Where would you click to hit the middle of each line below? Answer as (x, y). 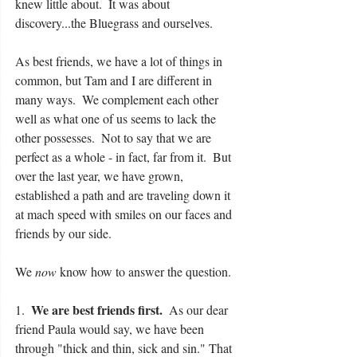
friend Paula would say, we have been (111, 328)
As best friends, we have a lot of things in (120, 61)
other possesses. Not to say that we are (115, 137)
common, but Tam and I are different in (115, 80)
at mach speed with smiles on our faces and (125, 214)
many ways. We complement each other (118, 99)
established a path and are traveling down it (124, 194)
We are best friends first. (97, 309)
